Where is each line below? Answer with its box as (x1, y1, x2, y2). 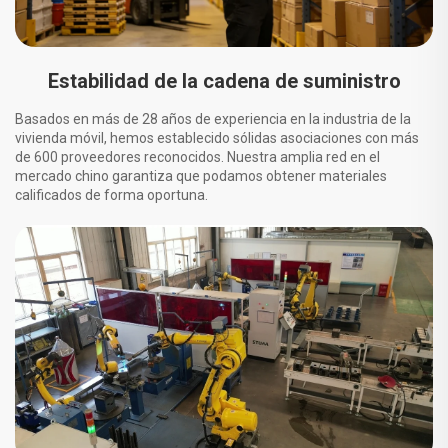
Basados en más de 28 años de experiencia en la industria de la (15, 110, 411, 127)
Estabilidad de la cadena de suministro (47, 68, 401, 93)
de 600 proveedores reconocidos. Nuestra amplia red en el (15, 148, 380, 165)
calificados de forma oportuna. (15, 186, 208, 203)
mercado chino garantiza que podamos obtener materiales (15, 167, 387, 184)
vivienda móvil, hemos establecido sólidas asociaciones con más (15, 129, 419, 146)
